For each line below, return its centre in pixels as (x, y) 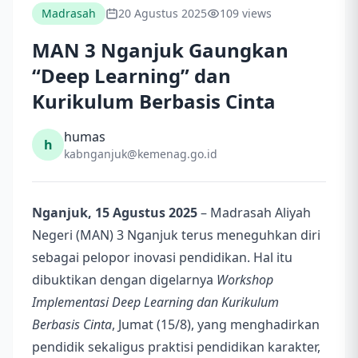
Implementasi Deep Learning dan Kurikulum (155, 302)
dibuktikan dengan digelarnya (124, 280)
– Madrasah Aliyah (254, 213)
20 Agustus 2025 (163, 14)
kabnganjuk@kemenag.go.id (141, 154)
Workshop (245, 280)
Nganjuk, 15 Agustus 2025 (115, 213)
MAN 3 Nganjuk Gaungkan (160, 50)
